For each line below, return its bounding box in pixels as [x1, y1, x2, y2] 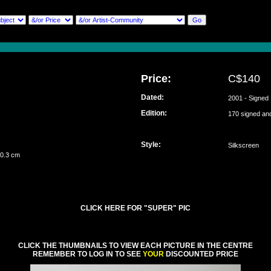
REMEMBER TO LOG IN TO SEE [33, 250, 143, 258]
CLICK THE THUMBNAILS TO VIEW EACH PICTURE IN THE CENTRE [18, 241, 253, 250]
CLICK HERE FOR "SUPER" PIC [80, 204, 191, 212]
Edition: [141, 109, 167, 117]
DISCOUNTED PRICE [164, 250, 238, 258]
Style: [141, 140, 161, 149]
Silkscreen [228, 142, 259, 149]
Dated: [141, 93, 164, 102]
